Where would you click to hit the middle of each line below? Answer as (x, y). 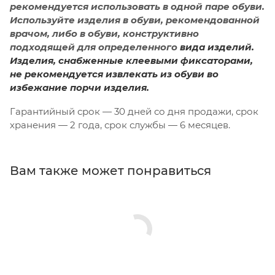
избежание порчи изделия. (79, 88)
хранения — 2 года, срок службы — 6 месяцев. (120, 125)
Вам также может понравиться (110, 171)
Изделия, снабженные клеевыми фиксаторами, (131, 61)
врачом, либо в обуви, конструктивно (104, 34)
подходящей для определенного (94, 47)
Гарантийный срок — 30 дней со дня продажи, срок (134, 112)
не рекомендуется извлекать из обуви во (114, 74)
